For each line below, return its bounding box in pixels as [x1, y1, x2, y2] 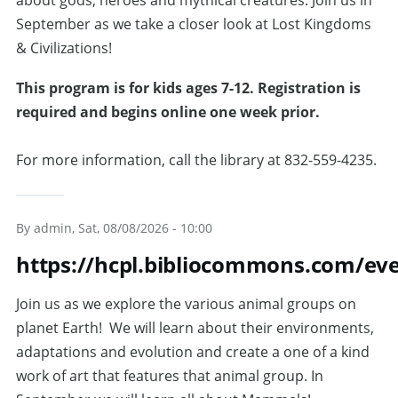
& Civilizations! [16, 38, 115, 58]
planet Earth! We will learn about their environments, [16, 318, 374, 338]
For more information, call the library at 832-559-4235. [16, 150, 377, 170]
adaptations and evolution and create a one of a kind [16, 342, 370, 362]
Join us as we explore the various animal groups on [16, 294, 356, 314]
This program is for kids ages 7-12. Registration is [16, 78, 361, 98]
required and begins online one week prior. [16, 102, 320, 122]
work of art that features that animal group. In [16, 366, 323, 386]
